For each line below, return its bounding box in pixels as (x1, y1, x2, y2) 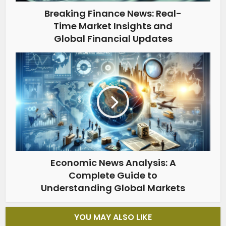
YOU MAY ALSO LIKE (74, 211, 152, 223)
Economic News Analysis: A (50, 156, 176, 169)
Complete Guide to (69, 169, 157, 182)
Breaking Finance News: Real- (44, 7, 182, 20)
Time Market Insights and (53, 20, 173, 33)
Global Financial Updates (53, 32, 173, 45)
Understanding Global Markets (41, 182, 185, 195)
